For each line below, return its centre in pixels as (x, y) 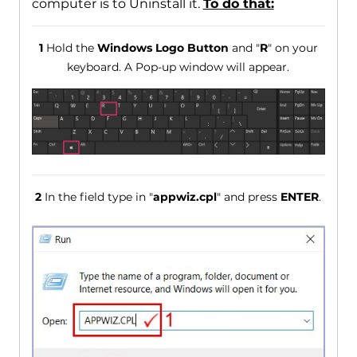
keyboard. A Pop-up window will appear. (178, 67)
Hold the (70, 48)
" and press (249, 197)
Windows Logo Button (163, 48)
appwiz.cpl (185, 197)
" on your (292, 48)
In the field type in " (98, 197)
